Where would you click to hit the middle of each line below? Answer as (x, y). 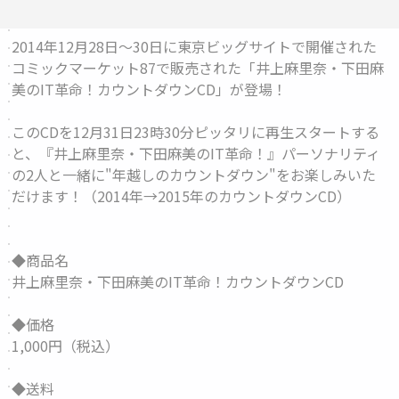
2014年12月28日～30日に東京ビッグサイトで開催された (195, 46)
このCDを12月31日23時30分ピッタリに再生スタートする (196, 132)
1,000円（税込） (66, 346)
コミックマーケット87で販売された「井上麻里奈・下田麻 (198, 68)
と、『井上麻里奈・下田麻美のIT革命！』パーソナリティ (196, 153)
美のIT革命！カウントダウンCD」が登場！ (150, 89)
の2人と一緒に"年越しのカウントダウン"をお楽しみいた (194, 175)
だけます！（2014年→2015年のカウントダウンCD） (182, 196)
